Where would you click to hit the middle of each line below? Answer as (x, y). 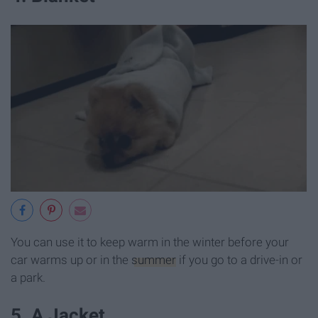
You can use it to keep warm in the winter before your (150, 242)
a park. (28, 277)
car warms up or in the (71, 259)
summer (154, 259)
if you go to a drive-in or (239, 259)
